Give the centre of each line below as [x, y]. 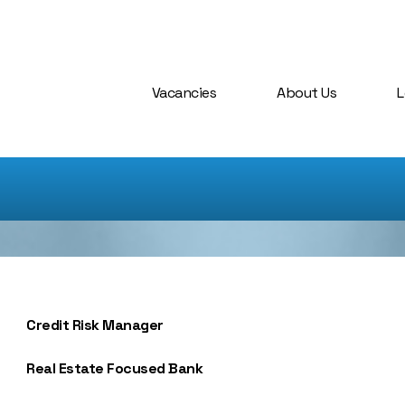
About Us [306, 92]
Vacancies [184, 92]
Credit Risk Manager [95, 325]
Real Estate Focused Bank [115, 368]
